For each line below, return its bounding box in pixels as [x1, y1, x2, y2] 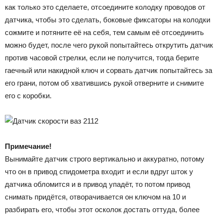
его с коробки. [5, 91, 52, 100]
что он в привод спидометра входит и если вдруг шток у [5, 167, 193, 176]
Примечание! [5, 142, 52, 150]
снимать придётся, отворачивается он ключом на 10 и [5, 192, 186, 201]
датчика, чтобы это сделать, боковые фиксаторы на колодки [5, 15, 210, 24]
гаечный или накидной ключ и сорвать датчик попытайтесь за [5, 66, 212, 74]
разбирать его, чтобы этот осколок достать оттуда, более [5, 205, 200, 214]
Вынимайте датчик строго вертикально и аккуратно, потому [5, 154, 204, 163]
